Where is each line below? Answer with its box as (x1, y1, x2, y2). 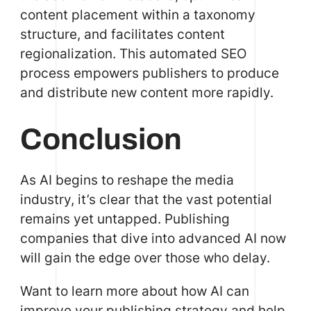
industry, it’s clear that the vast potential (19, 191, 272, 208)
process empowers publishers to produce (19, 64, 279, 81)
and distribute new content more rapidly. (19, 83, 274, 101)
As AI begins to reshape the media (19, 171, 234, 189)
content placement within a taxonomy (19, 6, 255, 23)
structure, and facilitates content (19, 25, 225, 42)
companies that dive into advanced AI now (19, 230, 286, 247)
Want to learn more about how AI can (19, 282, 249, 299)
